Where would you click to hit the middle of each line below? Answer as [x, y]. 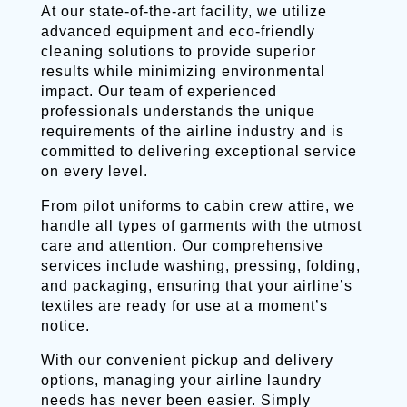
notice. [65, 326]
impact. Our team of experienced [159, 91]
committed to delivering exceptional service [199, 151]
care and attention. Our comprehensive [182, 246]
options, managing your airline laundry [181, 380]
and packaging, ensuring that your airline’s [196, 286]
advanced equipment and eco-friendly [178, 31]
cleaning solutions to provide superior [178, 51]
